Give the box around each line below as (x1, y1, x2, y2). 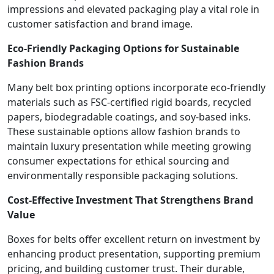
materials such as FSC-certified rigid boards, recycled (7, 95, 251, 109)
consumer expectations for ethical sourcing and (7, 154, 229, 168)
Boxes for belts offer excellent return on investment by (7, 232, 260, 246)
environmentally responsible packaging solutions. (7, 168, 238, 182)
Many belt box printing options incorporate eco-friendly (7, 80, 265, 94)
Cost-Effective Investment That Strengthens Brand (7, 193, 253, 207)
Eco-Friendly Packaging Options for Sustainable (7, 41, 239, 55)
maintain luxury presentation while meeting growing (7, 139, 251, 153)
